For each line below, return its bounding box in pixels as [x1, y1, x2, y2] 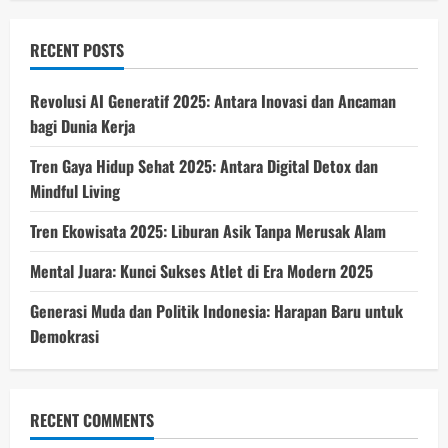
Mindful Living [30, 178, 120, 203]
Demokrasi [30, 323, 99, 348]
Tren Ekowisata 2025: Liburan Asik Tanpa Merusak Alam [30, 218, 386, 243]
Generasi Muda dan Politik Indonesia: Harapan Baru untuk [30, 298, 403, 323]
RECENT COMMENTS [30, 407, 154, 432]
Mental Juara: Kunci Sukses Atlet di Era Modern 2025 [30, 258, 373, 283]
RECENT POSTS [30, 37, 124, 62]
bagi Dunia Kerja [30, 113, 135, 138]
